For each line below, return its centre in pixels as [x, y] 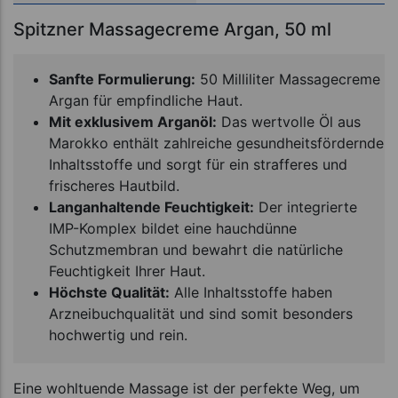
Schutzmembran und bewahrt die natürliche [196, 249]
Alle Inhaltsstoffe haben [251, 292]
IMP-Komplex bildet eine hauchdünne [173, 228]
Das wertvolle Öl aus [289, 121]
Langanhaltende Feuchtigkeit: [151, 207]
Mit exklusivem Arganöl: [133, 121]
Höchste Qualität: [109, 292]
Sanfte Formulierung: [122, 79]
